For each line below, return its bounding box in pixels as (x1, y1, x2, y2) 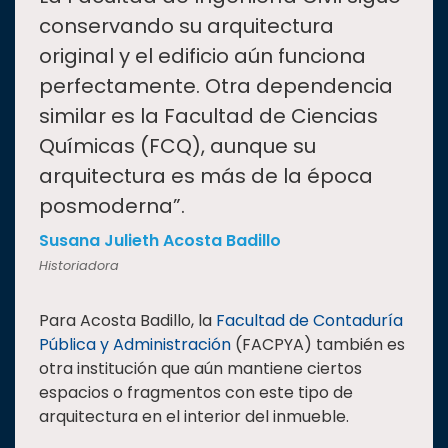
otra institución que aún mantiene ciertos (39, 357, 362, 381)
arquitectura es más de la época (39, 162, 373, 191)
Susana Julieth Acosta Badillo (39, 229, 281, 253)
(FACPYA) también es (231, 333, 405, 357)
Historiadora (39, 257, 119, 275)
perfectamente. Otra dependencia (39, 72, 393, 101)
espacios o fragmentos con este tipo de (39, 381, 353, 405)
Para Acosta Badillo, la (39, 309, 216, 333)
